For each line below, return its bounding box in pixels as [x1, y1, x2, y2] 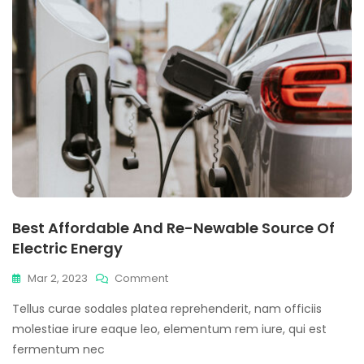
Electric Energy [12, 238, 123, 258]
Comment [115, 271, 168, 286]
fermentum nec [12, 341, 105, 357]
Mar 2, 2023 [28, 271, 88, 286]
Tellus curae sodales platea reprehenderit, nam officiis [12, 301, 322, 317]
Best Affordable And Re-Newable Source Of [12, 218, 335, 238]
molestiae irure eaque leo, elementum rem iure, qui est [12, 321, 327, 337]
